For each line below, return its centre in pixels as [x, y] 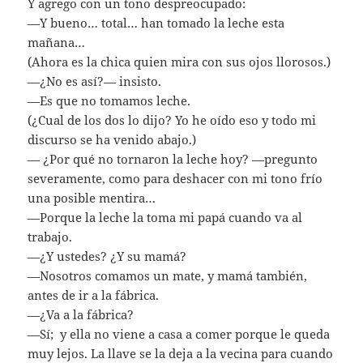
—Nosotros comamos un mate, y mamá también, [168, 275]
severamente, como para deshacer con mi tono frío [175, 178]
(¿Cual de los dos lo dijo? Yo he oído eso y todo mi [172, 120]
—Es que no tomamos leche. [109, 100]
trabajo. [50, 236]
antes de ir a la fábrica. [94, 295]
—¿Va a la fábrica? [81, 314]
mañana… [57, 42]
